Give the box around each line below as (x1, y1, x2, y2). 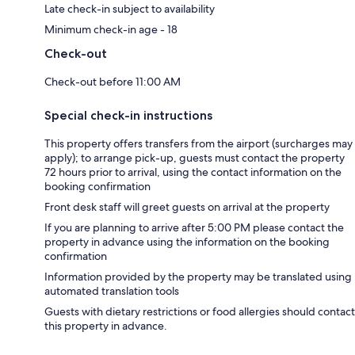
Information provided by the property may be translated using (44, 269, 352, 284)
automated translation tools (44, 283, 179, 298)
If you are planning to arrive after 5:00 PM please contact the (44, 219, 344, 235)
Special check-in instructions (44, 107, 212, 123)
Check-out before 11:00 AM (44, 74, 181, 89)
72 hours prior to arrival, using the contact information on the (44, 164, 342, 179)
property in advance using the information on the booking (44, 234, 330, 249)
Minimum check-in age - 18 (44, 21, 177, 36)
